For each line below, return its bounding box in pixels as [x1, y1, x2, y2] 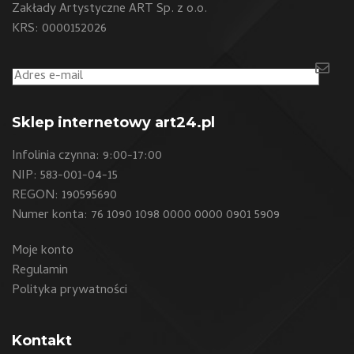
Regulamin [12, 261, 68, 282]
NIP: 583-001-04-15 [12, 166, 118, 187]
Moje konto [12, 241, 73, 262]
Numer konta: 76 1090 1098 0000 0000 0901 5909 [12, 205, 280, 227]
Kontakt [12, 332, 72, 350]
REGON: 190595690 [12, 186, 117, 207]
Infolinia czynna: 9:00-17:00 [12, 146, 162, 168]
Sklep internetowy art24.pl [12, 114, 215, 132]
